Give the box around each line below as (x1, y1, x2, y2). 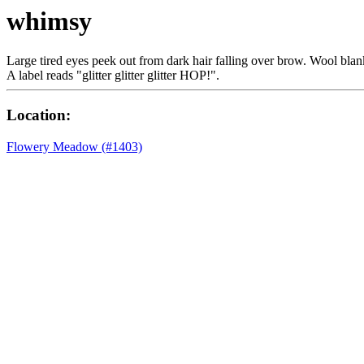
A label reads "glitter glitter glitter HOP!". (6, 68, 219, 83)
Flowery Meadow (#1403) (6, 139, 142, 154)
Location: (6, 106, 71, 124)
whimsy (6, 6, 92, 36)
